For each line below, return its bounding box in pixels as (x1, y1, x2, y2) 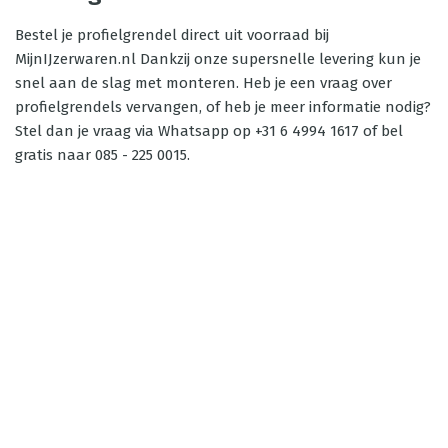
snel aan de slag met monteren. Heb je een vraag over (15, 74, 392, 92)
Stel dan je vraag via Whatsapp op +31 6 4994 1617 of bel (15, 122, 403, 140)
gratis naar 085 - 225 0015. (15, 146, 190, 164)
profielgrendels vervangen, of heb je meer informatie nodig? (15, 98, 431, 116)
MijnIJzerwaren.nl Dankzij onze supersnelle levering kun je (15, 50, 421, 68)
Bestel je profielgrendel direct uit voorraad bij (15, 26, 329, 44)
